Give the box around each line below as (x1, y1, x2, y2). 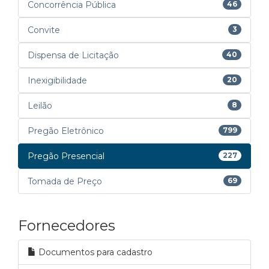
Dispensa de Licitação (28, 50, 119, 61)
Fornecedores (18, 217, 115, 234)
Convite (28, 25, 60, 35)
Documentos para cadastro (36, 247, 153, 258)
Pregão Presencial (28, 151, 104, 162)
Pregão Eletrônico (28, 125, 104, 136)
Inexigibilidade (28, 75, 87, 86)
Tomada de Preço (28, 176, 102, 187)
